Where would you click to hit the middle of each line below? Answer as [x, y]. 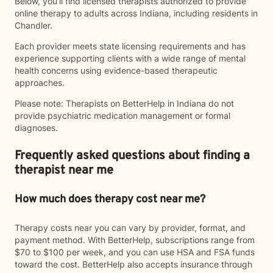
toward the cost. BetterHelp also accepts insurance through [133, 264]
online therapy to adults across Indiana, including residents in [136, 13]
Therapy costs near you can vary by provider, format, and [130, 228]
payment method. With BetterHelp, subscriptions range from [135, 240]
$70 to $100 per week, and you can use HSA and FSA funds [135, 252]
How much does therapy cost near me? [110, 200]
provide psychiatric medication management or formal [122, 115]
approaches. [40, 83]
